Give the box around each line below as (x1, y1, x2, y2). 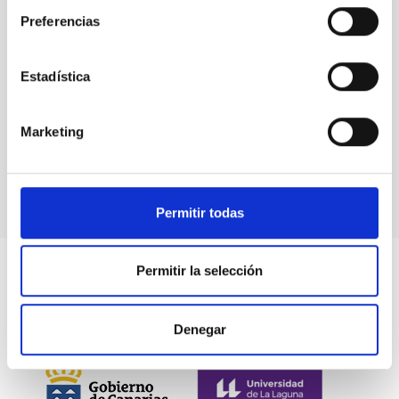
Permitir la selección (136, 263, 263, 279)
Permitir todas (155, 204, 244, 220)
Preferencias (20, 12, 101, 28)
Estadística (20, 68, 91, 84)
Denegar (173, 321, 226, 337)
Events (167, 74, 232, 103)
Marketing (20, 123, 84, 139)
